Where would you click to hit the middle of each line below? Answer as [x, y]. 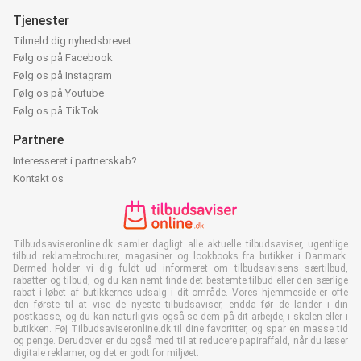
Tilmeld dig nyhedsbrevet [72, 40]
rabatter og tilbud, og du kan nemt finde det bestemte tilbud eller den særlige [180, 280]
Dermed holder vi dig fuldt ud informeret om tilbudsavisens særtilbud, [180, 268]
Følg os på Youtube [58, 93]
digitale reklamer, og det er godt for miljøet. [106, 353]
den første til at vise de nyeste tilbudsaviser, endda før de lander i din [180, 304]
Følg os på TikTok [56, 110]
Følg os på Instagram [62, 75]
